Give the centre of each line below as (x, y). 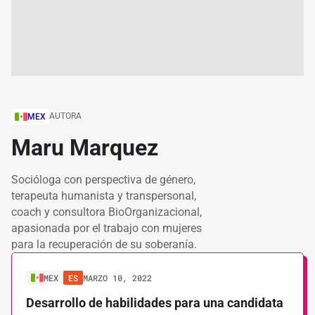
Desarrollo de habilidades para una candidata (155, 303)
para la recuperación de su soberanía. (104, 244)
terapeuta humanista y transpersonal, (104, 196)
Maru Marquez (85, 148)
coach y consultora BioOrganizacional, (107, 212)
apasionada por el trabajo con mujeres (107, 228)
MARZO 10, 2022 (117, 278)
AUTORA (65, 116)
